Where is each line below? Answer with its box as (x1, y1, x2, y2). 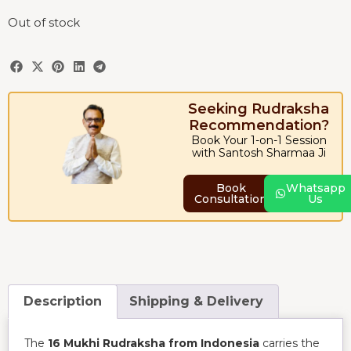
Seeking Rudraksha (188, 100, 329, 118)
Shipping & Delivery (128, 293, 263, 309)
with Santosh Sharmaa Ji (191, 146, 326, 161)
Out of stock (8, 16, 80, 31)
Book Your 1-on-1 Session (190, 133, 327, 148)
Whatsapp (285, 181, 346, 196)
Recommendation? (188, 117, 329, 135)
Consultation (194, 192, 267, 207)
